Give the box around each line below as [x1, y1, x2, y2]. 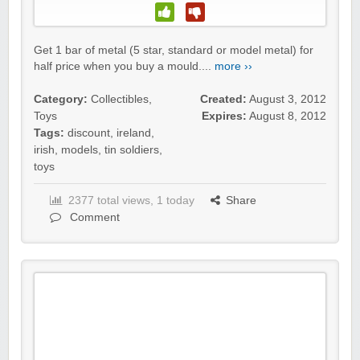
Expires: [202, 110, 247, 123]
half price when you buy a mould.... [34, 60, 215, 73]
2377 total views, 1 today [68, 194, 194, 207]
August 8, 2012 [249, 110, 326, 123]
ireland [117, 127, 151, 140]
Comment [67, 211, 120, 224]
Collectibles [91, 93, 149, 106]
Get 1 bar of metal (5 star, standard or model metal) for [34, 44, 313, 57]
